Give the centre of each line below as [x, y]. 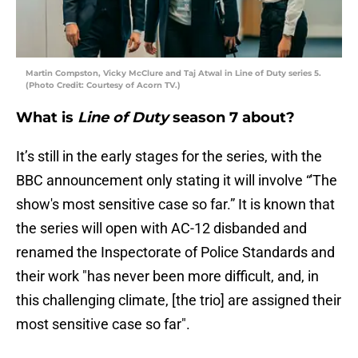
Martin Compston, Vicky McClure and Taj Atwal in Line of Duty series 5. [173, 74]
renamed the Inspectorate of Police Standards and [175, 253]
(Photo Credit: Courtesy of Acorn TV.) [103, 86]
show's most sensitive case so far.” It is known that [175, 205]
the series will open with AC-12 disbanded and [161, 229]
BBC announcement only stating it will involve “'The [177, 181]
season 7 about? [234, 118]
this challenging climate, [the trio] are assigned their [179, 300]
